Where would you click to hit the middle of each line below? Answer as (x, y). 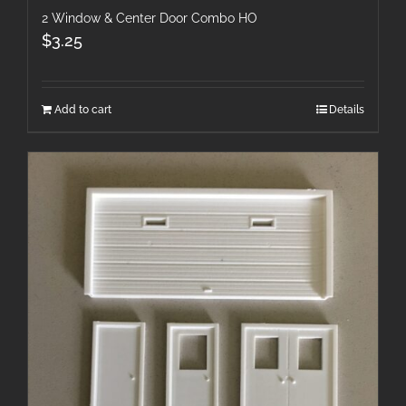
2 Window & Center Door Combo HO (150, 19)
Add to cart (83, 110)
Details (347, 110)
